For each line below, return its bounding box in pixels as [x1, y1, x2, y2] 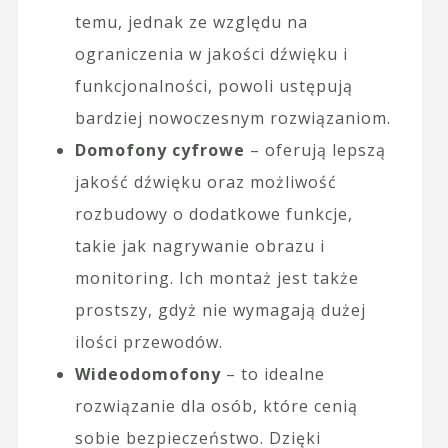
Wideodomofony [74, 362, 221, 385]
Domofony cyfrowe [74, 138, 245, 161]
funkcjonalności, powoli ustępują [74, 74, 353, 97]
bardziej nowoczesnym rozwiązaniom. [74, 106, 391, 129]
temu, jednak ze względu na [74, 10, 308, 33]
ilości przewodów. [74, 330, 223, 353]
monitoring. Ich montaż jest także [74, 266, 359, 289]
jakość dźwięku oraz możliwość [74, 170, 337, 193]
